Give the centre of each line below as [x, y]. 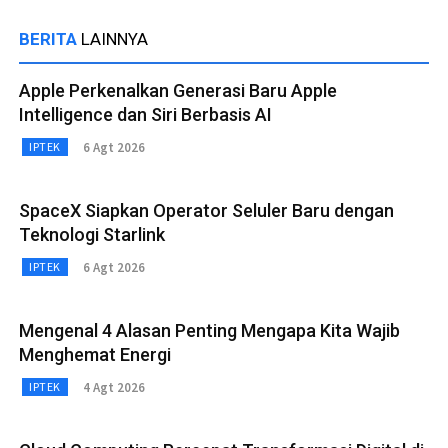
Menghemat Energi [95, 355]
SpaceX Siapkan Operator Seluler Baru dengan [206, 211]
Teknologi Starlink [92, 235]
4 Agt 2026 [113, 387]
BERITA [50, 39]
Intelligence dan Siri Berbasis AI [145, 115]
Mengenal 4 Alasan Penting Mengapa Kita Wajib [209, 331]
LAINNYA [114, 39]
